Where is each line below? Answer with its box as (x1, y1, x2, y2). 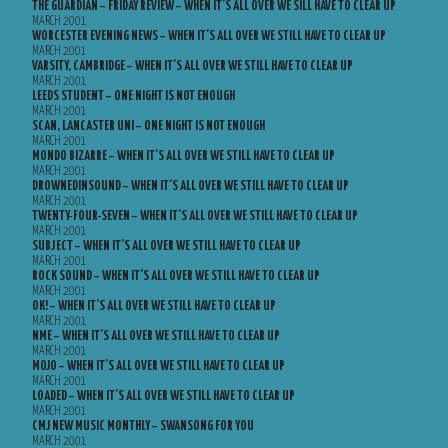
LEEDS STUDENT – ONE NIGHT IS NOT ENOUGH (32, 90, 235, 103)
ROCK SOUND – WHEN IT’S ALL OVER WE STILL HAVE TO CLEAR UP (32, 270, 320, 283)
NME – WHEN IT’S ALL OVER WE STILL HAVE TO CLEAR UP (32, 330, 280, 343)
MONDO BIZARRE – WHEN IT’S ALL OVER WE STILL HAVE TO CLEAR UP (32, 150, 335, 163)
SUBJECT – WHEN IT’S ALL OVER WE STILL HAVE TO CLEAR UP (32, 240, 301, 253)
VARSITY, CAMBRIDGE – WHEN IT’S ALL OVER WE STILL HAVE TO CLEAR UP (32, 60, 353, 73)
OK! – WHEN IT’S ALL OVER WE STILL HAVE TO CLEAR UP (32, 300, 276, 313)
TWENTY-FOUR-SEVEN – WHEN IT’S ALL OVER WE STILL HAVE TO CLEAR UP (32, 210, 358, 223)
